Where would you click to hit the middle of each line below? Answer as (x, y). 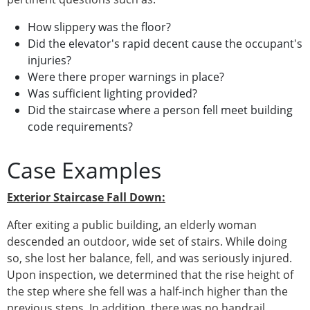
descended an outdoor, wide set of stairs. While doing (147, 242)
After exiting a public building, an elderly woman (132, 225)
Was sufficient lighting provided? (112, 94)
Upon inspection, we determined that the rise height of (150, 275)
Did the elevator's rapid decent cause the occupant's (165, 44)
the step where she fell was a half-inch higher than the (147, 292)
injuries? (49, 61)
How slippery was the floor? (99, 27)
